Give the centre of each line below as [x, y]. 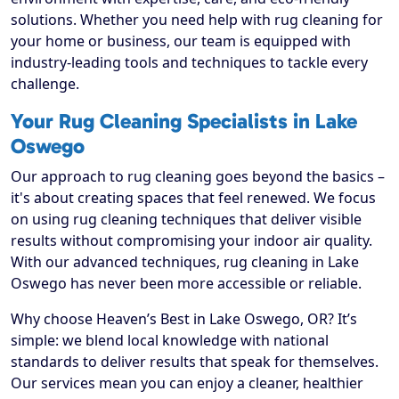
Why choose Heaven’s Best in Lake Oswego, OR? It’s [184, 319]
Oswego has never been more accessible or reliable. [186, 284]
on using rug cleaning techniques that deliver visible [186, 220]
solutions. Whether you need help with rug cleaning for [197, 20]
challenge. [45, 84]
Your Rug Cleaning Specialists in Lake [184, 122]
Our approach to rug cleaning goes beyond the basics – [198, 177]
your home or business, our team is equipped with [181, 41]
